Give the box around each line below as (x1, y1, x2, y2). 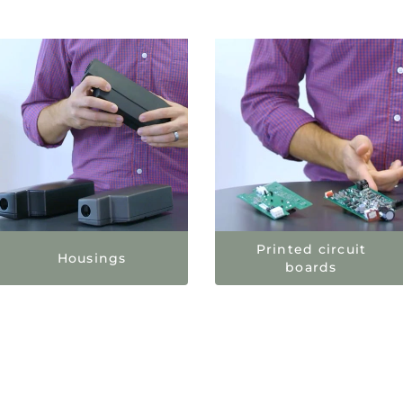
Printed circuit (255, 240, 367, 257)
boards (285, 258, 337, 275)
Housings (57, 249, 127, 266)
